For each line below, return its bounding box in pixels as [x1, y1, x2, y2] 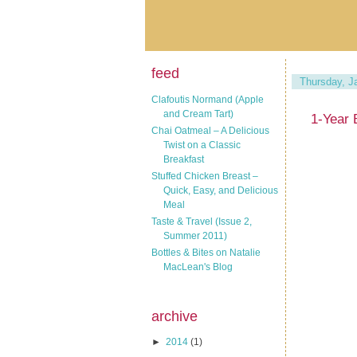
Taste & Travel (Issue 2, [151, 215, 252, 227]
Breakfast [163, 153, 204, 165]
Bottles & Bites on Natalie [151, 246, 261, 258]
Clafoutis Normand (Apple [151, 93, 264, 105]
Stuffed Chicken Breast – [151, 170, 258, 182]
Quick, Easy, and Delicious [163, 184, 278, 196]
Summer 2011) [163, 229, 227, 241]
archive [151, 308, 198, 324]
